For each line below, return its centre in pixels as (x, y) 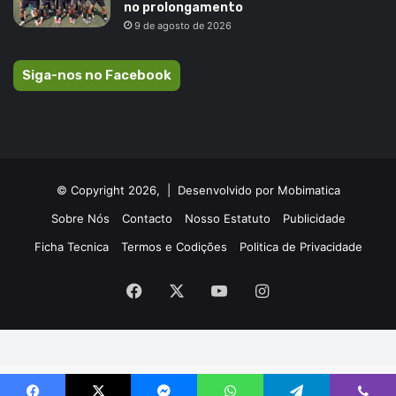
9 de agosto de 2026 (183, 25)
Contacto (147, 218)
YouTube (259, 289)
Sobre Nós (80, 218)
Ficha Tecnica (71, 246)
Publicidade (314, 218)
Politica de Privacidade (301, 246)
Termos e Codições (174, 246)
